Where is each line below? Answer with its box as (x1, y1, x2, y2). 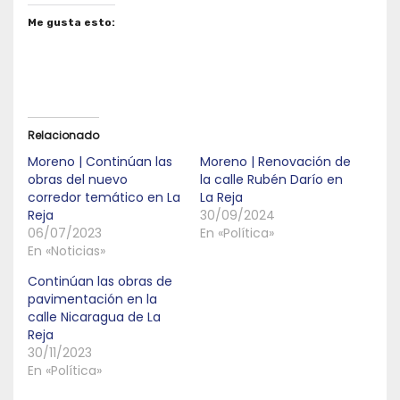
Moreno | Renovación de (200, 152, 351, 171)
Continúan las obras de (28, 271, 172, 290)
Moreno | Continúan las (28, 152, 172, 171)
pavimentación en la (28, 289, 157, 308)
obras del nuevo (28, 170, 128, 188)
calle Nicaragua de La (28, 307, 161, 326)
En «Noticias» (28, 241, 105, 260)
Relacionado (28, 127, 99, 143)
